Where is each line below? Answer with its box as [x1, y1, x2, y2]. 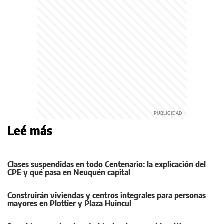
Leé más [7, 123, 52, 138]
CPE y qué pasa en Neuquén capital [7, 167, 130, 178]
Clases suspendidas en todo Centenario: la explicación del [7, 159, 206, 170]
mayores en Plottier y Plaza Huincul [7, 198, 131, 209]
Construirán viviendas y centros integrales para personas [7, 190, 206, 201]
